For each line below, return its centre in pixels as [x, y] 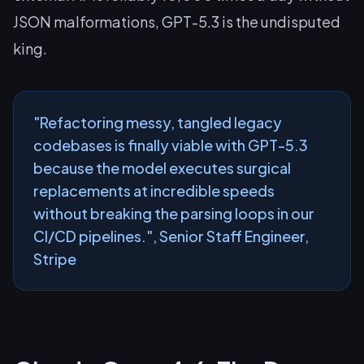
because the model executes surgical [162, 168]
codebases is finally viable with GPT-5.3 [171, 145]
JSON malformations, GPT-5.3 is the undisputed [177, 22]
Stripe [55, 259]
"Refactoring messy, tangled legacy [158, 122]
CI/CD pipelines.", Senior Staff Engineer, [171, 236]
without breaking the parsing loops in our [174, 213]
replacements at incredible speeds [154, 191]
